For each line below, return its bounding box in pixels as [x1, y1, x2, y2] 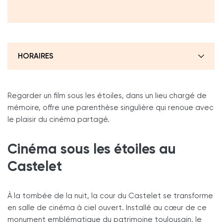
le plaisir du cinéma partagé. [7, 115, 110, 124]
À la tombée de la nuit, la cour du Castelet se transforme [7, 191, 213, 201]
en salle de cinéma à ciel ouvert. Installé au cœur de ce [7, 203, 207, 213]
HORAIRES [18, 52, 54, 61]
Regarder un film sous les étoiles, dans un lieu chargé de [7, 91, 207, 101]
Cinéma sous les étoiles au [7, 141, 176, 158]
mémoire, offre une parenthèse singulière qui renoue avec [7, 103, 214, 112]
